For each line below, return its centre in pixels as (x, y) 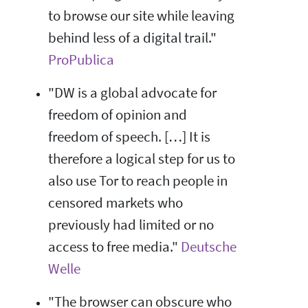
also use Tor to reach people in (138, 180)
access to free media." (114, 246)
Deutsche (209, 246)
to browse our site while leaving (141, 15)
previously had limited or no (131, 224)
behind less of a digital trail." (132, 37)
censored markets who (115, 202)
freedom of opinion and (118, 114)
